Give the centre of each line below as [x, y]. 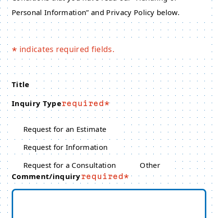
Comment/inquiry [46, 176]
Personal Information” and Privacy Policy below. [96, 12]
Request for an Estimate [65, 129]
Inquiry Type [36, 103]
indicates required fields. [66, 49]
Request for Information [66, 147]
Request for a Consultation [70, 165]
